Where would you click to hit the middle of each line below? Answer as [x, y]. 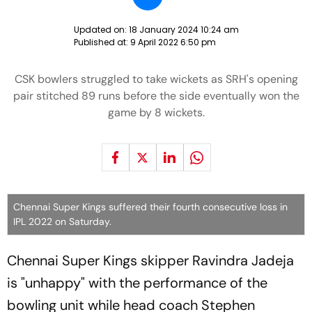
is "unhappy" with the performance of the [137, 283]
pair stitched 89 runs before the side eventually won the [156, 96]
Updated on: [101, 30]
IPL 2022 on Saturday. [62, 221]
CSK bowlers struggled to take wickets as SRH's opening [156, 79]
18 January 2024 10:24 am [184, 30]
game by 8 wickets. [156, 112]
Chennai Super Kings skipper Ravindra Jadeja [150, 260]
